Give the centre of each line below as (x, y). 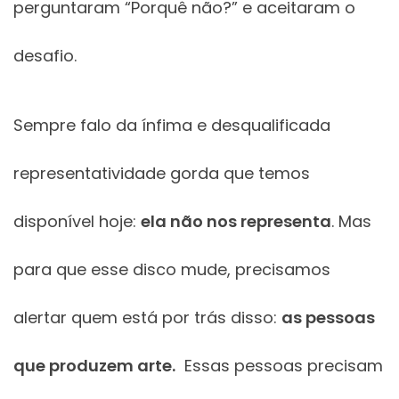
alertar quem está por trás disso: (147, 318)
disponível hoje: (77, 222)
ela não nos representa (236, 222)
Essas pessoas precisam (279, 366)
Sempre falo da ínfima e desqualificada (172, 126)
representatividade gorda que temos (162, 174)
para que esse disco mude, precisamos (172, 270)
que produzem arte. (94, 366)
